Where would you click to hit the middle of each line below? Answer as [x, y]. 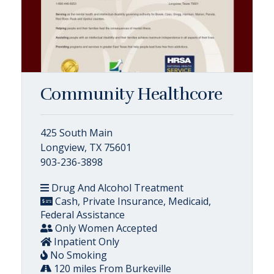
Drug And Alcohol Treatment [116, 188]
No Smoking [77, 255]
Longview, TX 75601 [86, 147]
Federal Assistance [83, 215]
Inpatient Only [85, 242]
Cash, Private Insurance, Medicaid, [132, 201]
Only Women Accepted [105, 228]
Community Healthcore [131, 94]
